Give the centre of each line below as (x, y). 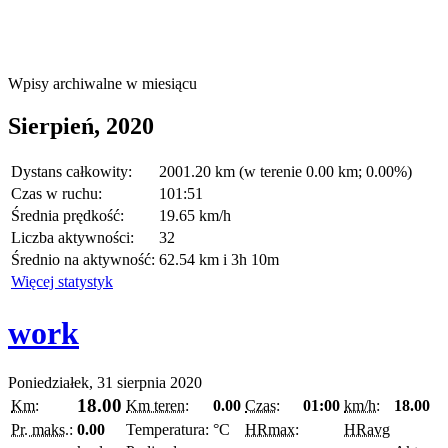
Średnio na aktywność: (83, 260)
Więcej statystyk (62, 282)
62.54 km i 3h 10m (219, 260)
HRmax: (272, 429)
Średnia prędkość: (67, 216)
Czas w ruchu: (56, 194)
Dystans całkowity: (71, 172)
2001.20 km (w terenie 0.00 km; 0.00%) (285, 172)
